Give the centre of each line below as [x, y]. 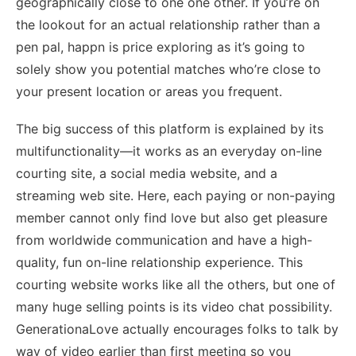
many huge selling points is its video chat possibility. [174, 306]
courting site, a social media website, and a [147, 173]
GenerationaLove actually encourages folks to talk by [177, 329]
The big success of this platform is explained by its [170, 128]
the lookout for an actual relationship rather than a [168, 24]
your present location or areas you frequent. [149, 91]
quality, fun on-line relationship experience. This [159, 262]
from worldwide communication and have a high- [164, 240]
